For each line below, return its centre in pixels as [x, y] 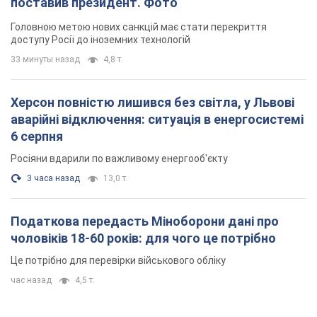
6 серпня [37, 137]
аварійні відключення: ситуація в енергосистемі [157, 120]
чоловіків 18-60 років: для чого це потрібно [143, 238]
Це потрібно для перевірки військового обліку [118, 261]
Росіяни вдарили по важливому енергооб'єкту [119, 159]
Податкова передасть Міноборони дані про [145, 221]
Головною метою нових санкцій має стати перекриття [139, 27]
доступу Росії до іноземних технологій [100, 40]
